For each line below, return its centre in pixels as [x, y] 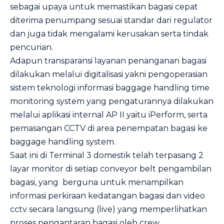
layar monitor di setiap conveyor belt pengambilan [111, 169]
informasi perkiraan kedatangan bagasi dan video [107, 196]
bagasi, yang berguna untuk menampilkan [97, 182]
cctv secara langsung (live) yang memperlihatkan [108, 209]
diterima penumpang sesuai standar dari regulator [111, 20]
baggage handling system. [63, 142]
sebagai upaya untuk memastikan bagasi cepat [104, 7]
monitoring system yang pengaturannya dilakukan [112, 101]
